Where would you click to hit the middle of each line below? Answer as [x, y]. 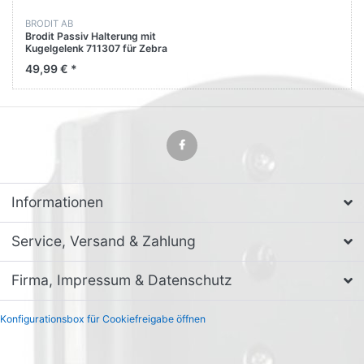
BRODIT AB [49, 24]
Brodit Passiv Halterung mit [91, 36]
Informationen [57, 202]
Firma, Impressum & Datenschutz [121, 280]
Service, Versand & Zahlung [104, 241]
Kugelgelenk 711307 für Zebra [96, 48]
